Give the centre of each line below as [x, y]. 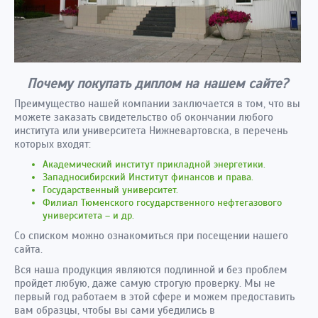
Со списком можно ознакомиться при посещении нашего [151, 236]
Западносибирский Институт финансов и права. [148, 177]
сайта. [28, 249]
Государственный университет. [110, 190]
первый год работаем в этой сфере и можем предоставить [154, 297]
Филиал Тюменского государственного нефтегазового [162, 203]
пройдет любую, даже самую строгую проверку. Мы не [145, 283]
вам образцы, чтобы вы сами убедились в [115, 310]
